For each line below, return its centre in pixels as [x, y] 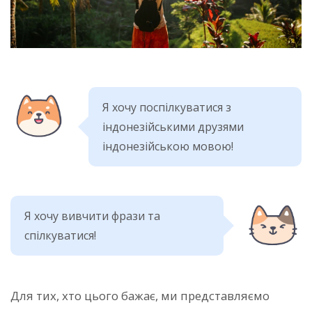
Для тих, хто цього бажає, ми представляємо [140, 295]
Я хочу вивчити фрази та [92, 216]
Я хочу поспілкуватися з [167, 107]
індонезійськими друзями [173, 126]
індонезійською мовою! [168, 146]
